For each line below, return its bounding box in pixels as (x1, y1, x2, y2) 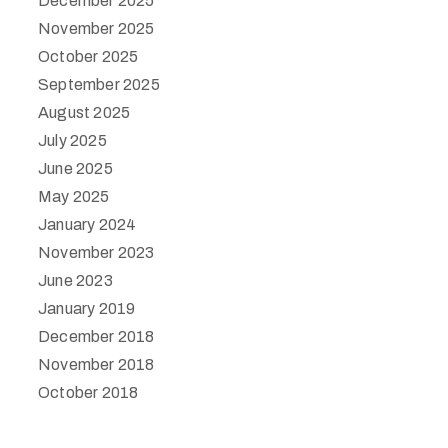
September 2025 (38, 76, 160, 93)
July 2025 (38, 132, 107, 149)
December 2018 (38, 328, 155, 345)
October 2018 (38, 384, 139, 401)
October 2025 (38, 48, 139, 65)
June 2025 (38, 160, 113, 177)
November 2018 (38, 356, 155, 373)
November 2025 (38, 20, 155, 37)
